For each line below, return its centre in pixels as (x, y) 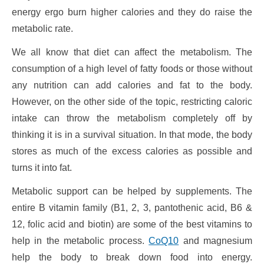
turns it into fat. (42, 168)
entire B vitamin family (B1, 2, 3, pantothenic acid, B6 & (132, 208)
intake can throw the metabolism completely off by (132, 118)
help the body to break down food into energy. (132, 258)
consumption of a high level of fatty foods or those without (132, 69)
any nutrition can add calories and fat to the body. (132, 85)
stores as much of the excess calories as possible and (132, 151)
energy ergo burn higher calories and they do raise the (132, 12)
